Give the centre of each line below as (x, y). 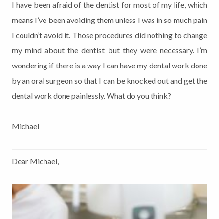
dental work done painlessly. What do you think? (91, 95)
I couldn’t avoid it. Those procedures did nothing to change (109, 35)
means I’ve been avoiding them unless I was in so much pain (109, 20)
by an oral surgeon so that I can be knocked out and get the (109, 80)
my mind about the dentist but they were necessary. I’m (109, 50)
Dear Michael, (35, 161)
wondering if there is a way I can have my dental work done (109, 65)
